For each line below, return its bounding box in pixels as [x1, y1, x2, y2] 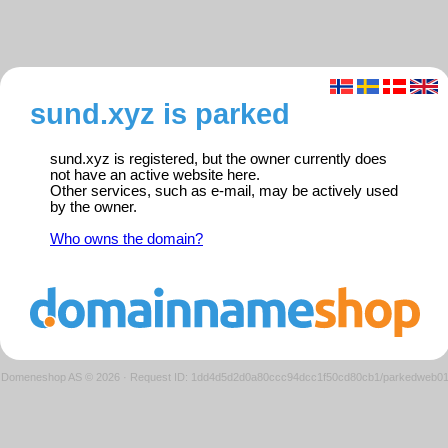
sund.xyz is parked [30, 97, 290, 131]
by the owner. [50, 199, 137, 216]
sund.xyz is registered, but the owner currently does [50, 151, 387, 168]
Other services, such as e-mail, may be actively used [50, 183, 398, 200]
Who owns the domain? [50, 231, 203, 248]
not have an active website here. [50, 167, 260, 184]
